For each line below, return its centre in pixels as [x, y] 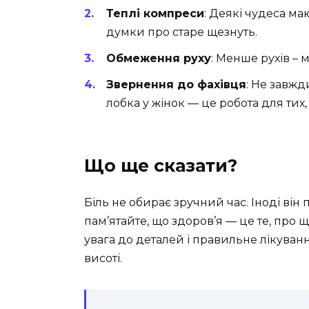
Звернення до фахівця [176, 85]
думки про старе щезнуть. [182, 32]
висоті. [103, 259]
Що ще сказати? [161, 166]
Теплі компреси [155, 13]
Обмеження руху [159, 59]
